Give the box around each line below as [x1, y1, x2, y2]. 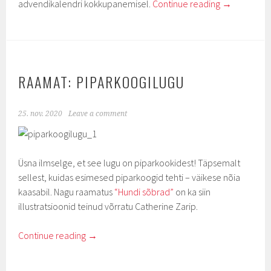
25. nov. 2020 [18, 109, 63, 118]
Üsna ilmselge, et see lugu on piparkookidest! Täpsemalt [18, 157, 241, 169]
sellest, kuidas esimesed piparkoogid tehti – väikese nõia [18, 171, 241, 183]
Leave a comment [68, 109, 128, 118]
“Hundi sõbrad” [114, 186, 176, 198]
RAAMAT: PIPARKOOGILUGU [18, 71, 185, 93]
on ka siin [175, 186, 211, 198]
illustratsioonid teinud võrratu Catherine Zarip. [18, 200, 198, 212]
